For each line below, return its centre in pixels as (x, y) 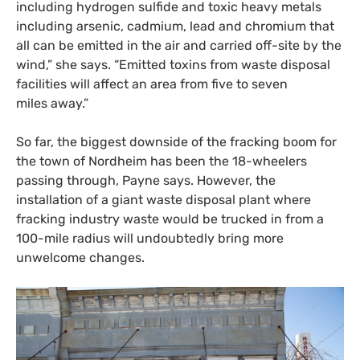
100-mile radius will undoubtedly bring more (150, 238)
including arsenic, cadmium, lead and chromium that (175, 26)
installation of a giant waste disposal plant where (164, 199)
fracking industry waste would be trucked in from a (170, 219)
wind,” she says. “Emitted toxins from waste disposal (173, 64)
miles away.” (52, 103)
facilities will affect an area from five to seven (152, 84)
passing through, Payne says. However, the (146, 180)
